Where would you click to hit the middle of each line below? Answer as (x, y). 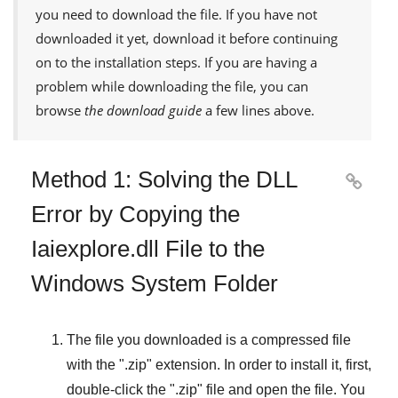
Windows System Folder (155, 283)
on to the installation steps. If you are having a (176, 62)
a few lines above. (258, 110)
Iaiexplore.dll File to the (148, 248)
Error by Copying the (135, 214)
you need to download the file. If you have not (176, 14)
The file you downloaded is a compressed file (209, 339)
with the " (96, 364)
